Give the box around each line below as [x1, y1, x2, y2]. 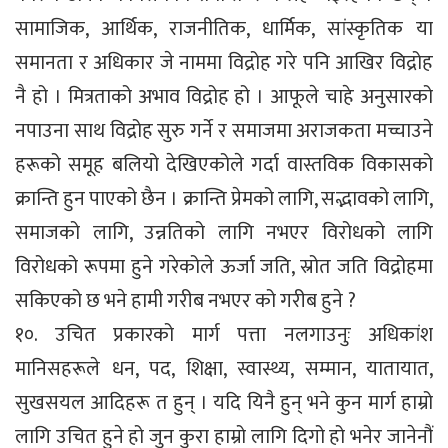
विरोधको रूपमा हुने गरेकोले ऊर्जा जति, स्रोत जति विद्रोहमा [15, 249, 433, 284]
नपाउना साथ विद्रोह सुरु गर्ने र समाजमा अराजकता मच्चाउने [15, 113, 433, 148]
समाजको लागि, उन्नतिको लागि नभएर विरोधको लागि [15, 215, 433, 250]
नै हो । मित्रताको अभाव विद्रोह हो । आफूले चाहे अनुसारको [15, 79, 433, 114]
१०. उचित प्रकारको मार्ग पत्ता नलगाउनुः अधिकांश [15, 317, 433, 352]
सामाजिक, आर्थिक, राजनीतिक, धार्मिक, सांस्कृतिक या [15, 11, 433, 46]
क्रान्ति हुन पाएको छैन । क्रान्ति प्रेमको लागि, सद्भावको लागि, [15, 181, 433, 216]
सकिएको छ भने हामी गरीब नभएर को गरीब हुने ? [15, 283, 356, 318]
